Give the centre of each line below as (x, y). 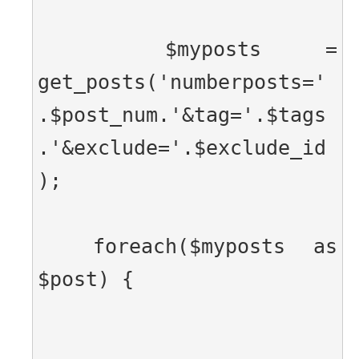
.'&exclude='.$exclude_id (182, 148)
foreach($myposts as (188, 247)
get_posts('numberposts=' (182, 83)
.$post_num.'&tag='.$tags (182, 115)
